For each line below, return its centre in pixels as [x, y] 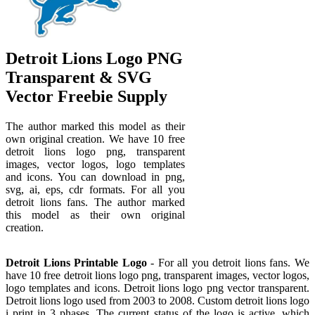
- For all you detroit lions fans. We [228, 262]
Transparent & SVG [79, 77]
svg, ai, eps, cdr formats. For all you [95, 189]
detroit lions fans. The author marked [95, 202]
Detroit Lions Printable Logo [76, 262]
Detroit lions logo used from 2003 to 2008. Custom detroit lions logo [157, 300]
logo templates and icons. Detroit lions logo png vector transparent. [157, 288]
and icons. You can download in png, [95, 176]
